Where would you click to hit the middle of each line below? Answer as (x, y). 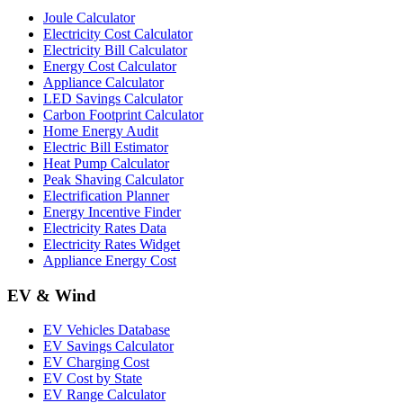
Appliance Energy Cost (110, 261)
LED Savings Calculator (113, 99)
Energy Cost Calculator (110, 67)
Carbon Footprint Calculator (123, 115)
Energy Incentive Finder (112, 212)
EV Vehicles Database (107, 330)
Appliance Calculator (103, 83)
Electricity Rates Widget (112, 245)
